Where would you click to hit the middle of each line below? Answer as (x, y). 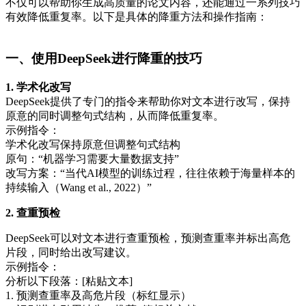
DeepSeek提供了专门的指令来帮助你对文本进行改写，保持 (148, 101)
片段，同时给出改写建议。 (71, 252)
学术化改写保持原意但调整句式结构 (93, 144)
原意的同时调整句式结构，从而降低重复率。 (115, 115)
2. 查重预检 (33, 212)
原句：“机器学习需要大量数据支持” (92, 158)
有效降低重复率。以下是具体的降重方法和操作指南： (137, 17)
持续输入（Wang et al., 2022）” (79, 187)
